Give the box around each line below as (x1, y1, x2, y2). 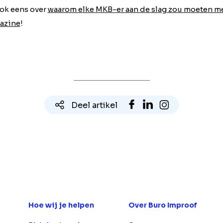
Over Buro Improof (128, 201, 198, 210)
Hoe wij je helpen (28, 201, 94, 210)
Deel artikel (71, 100, 117, 111)
